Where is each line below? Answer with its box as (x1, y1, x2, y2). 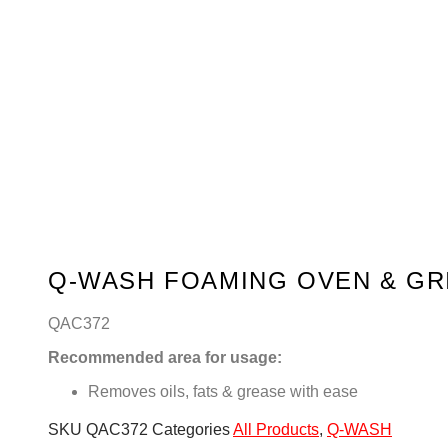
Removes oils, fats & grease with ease (88, 383, 358, 400)
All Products (233, 421, 319, 438)
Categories (152, 421, 230, 438)
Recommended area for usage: (48, 349, 282, 366)
